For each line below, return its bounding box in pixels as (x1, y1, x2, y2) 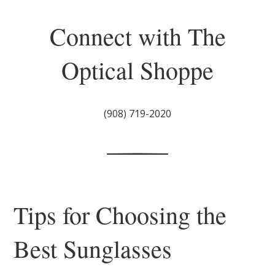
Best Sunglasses (14, 231, 172, 265)
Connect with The (49, 19, 226, 52)
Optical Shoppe (61, 53, 214, 86)
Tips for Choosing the (14, 198, 227, 231)
